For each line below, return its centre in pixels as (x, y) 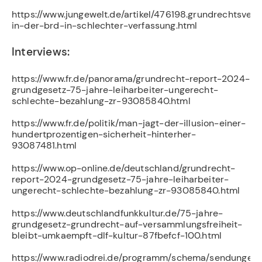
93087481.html (44, 146)
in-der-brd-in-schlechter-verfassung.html (105, 26)
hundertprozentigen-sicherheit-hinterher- (104, 135)
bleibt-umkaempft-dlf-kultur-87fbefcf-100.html (117, 235)
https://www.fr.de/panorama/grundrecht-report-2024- (131, 78)
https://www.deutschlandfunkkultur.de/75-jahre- (118, 213)
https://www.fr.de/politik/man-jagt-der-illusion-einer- (129, 123)
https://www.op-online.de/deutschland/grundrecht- (124, 168)
